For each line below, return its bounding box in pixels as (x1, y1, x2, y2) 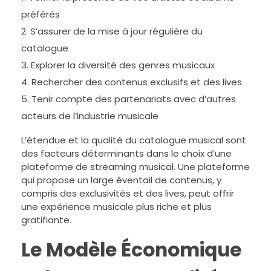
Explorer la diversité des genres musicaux (31, 59, 215, 72)
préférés (21, 8, 60, 21)
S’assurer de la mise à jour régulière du (30, 25, 203, 38)
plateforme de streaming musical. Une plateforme (21, 160, 250, 174)
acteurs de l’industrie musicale (21, 109, 158, 123)
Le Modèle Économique (21, 237, 241, 264)
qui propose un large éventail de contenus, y (21, 174, 221, 187)
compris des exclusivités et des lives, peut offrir (21, 187, 234, 200)
